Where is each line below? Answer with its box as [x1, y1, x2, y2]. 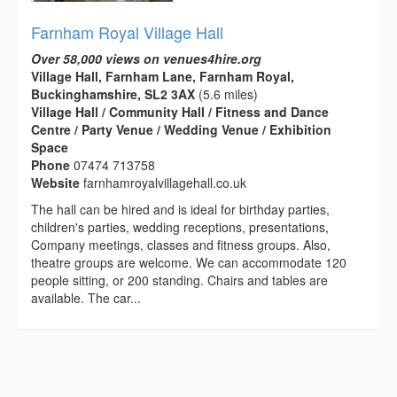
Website [31, 173, 83, 191]
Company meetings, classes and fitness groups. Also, [31, 235, 331, 253]
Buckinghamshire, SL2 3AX [31, 84, 195, 103]
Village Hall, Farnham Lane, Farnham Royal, [31, 66, 294, 85]
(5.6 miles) [195, 84, 258, 103]
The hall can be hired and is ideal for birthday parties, [31, 199, 330, 218]
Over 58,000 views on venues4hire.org [31, 49, 261, 67]
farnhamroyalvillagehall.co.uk [83, 173, 246, 191]
